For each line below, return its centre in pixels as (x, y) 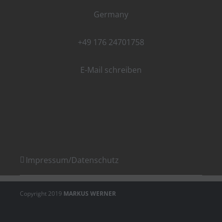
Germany (111, 14)
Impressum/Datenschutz (72, 160)
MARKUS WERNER (89, 193)
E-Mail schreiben (111, 70)
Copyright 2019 (41, 193)
